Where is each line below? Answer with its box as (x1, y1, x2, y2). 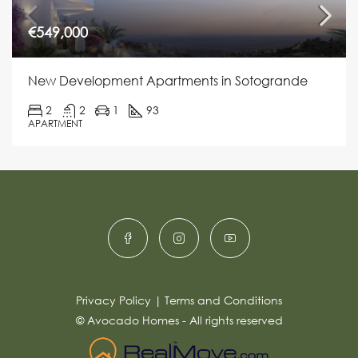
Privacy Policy (76, 292, 151, 307)
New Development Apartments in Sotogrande (28, 72, 308, 89)
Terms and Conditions (165, 292, 282, 307)
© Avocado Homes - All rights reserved (75, 312, 283, 327)
